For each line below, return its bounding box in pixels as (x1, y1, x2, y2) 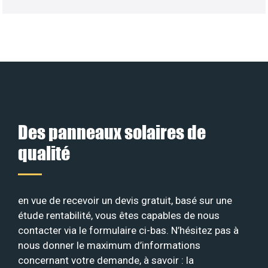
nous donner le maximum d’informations (18, 239, 200, 251)
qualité (18, 141, 70, 164)
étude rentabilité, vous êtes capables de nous (18, 209, 220, 221)
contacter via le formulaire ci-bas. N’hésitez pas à (18, 224, 239, 236)
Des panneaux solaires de (18, 120, 206, 143)
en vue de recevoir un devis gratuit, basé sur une (18, 194, 232, 206)
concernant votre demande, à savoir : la (18, 254, 194, 266)
